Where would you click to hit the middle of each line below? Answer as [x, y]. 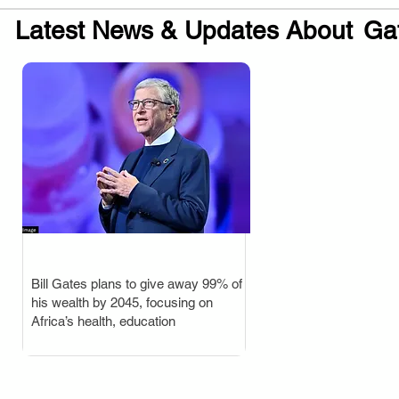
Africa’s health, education [103, 321]
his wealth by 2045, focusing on [122, 302]
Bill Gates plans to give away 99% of [136, 284]
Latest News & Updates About [184, 30]
